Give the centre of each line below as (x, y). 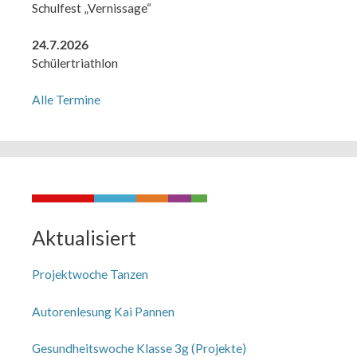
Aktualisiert (84, 238)
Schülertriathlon (75, 63)
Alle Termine (66, 100)
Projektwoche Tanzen (90, 275)
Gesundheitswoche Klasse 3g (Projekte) (139, 348)
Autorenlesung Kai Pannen (103, 311)
